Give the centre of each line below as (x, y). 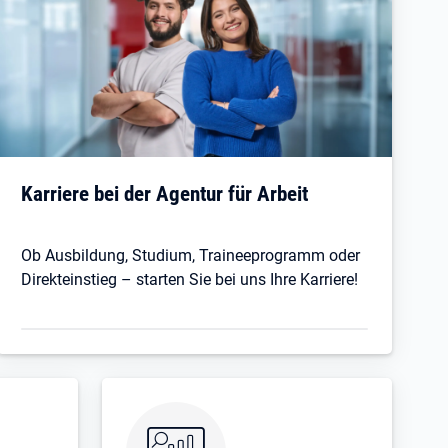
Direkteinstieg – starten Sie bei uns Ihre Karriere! (190, 279)
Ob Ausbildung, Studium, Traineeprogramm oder (191, 255)
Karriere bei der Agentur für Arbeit (165, 193)
